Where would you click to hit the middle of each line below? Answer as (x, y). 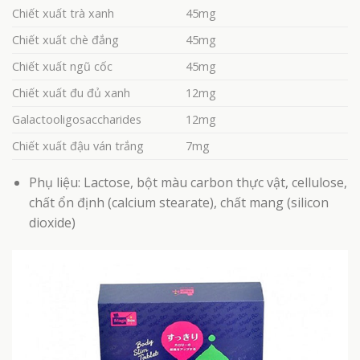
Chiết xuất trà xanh (63, 13)
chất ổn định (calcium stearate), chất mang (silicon (178, 202)
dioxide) (52, 222)
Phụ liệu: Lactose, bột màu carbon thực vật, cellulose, (188, 182)
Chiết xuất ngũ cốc (62, 66)
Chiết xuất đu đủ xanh (71, 92)
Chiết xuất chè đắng (65, 39)
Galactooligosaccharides (77, 119)
